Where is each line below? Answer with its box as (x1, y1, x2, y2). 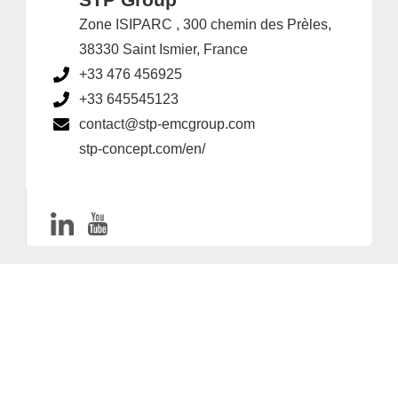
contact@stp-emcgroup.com (79, 116, 255, 131)
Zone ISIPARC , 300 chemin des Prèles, (79, 17, 331, 32)
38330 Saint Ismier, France (79, 42, 248, 57)
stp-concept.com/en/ (79, 141, 205, 156)
